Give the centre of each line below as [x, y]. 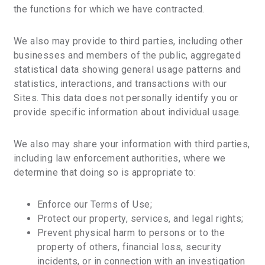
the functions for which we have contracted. [109, 9]
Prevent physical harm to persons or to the [131, 233]
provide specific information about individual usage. [127, 112]
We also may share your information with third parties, [132, 144]
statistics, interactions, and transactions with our [120, 84]
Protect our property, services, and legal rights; [140, 219]
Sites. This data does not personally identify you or [126, 98]
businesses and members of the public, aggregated [127, 55]
